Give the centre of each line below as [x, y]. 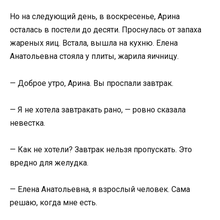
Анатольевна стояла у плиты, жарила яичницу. [94, 56]
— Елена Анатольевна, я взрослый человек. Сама [100, 190]
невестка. [27, 123]
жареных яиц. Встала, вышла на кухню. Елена [94, 43]
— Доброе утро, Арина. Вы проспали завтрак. [92, 83]
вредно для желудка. [49, 163]
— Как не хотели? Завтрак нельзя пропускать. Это [101, 149]
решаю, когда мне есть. [54, 203]
